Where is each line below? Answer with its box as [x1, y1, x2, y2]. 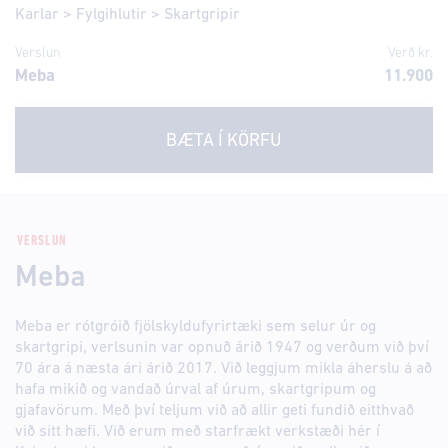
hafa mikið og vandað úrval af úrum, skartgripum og [15, 382, 376, 398]
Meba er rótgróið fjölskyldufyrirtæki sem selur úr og [15, 319, 376, 335]
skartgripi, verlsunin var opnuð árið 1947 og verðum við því [15, 340, 429, 356]
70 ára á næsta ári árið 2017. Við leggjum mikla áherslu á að [15, 361, 432, 377]
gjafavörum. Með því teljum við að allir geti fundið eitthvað [15, 403, 414, 419]
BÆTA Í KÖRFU [166, 132, 282, 151]
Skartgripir [164, 7, 240, 23]
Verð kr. [388, 46, 433, 61]
